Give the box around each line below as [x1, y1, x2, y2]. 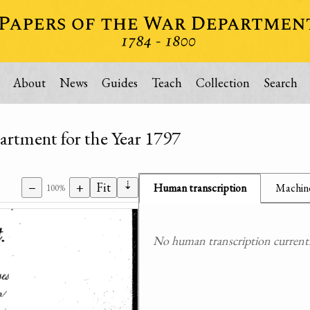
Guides [101, 75, 138, 91]
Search [263, 75, 298, 91]
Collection [195, 75, 250, 91]
